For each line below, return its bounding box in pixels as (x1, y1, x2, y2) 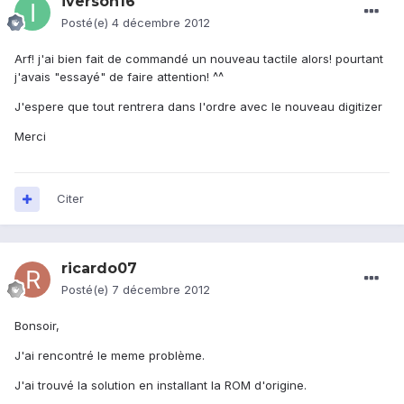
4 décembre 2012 (112, 15, 210, 31)
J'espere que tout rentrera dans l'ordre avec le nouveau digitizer (14, 99, 382, 115)
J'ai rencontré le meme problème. (14, 348, 205, 363)
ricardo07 (61, 260, 137, 278)
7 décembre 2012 (112, 282, 210, 298)
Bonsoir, (14, 318, 60, 334)
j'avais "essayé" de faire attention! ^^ (14, 69, 224, 85)
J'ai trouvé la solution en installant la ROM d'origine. (14, 378, 307, 393)
